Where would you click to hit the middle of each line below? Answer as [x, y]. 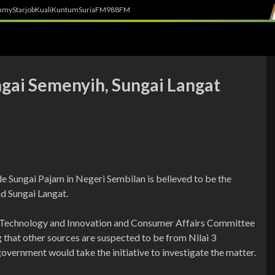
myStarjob [18, 10]
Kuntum [65, 10]
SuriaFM [92, 10]
